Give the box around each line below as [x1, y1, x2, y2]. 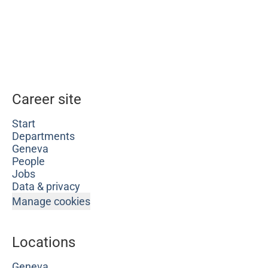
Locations [12, 234, 75, 251]
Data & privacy [12, 180, 80, 193]
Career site [12, 91, 81, 108]
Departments [12, 130, 75, 142]
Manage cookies [12, 195, 90, 208]
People [12, 155, 45, 167]
